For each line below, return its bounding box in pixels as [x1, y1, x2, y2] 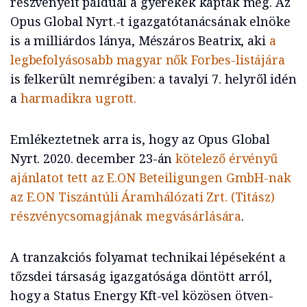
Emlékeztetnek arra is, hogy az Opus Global [10, 131, 270, 148]
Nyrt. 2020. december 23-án [10, 150, 176, 167]
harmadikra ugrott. [20, 90, 137, 107]
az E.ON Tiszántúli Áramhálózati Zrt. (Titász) [10, 188, 275, 206]
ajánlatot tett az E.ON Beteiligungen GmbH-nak [10, 169, 291, 186]
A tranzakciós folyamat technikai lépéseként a [10, 249, 286, 266]
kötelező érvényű [175, 150, 278, 167]
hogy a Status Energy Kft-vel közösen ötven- [10, 287, 273, 304]
